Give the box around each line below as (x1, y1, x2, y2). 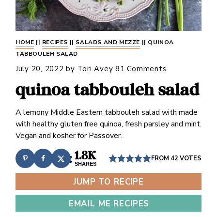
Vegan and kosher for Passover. (15, 130, 122, 141)
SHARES (75, 161, 97, 167)
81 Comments (115, 64, 167, 74)
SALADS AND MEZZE (76, 38, 140, 46)
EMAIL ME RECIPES (68, 198, 150, 209)
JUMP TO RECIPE (73, 176, 144, 187)
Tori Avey (77, 64, 113, 74)
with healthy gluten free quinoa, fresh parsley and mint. (15, 119, 201, 129)
